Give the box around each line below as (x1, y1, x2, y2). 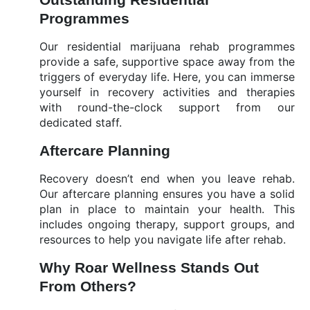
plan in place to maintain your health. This (39, 202, 295, 216)
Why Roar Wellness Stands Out (39, 259, 259, 275)
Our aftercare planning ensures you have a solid (39, 187, 295, 201)
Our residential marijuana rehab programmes (39, 39, 295, 53)
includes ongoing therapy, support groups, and (39, 217, 295, 231)
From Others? (39, 278, 136, 294)
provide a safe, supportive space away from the (39, 55, 295, 69)
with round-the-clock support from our (39, 100, 295, 114)
